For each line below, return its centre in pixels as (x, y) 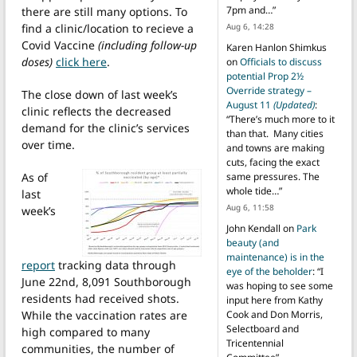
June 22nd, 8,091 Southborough (106, 281)
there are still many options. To (104, 11)
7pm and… (249, 10)
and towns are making (275, 148)
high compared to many (86, 331)
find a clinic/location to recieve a (108, 28)
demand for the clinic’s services (106, 127)
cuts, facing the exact (273, 163)
